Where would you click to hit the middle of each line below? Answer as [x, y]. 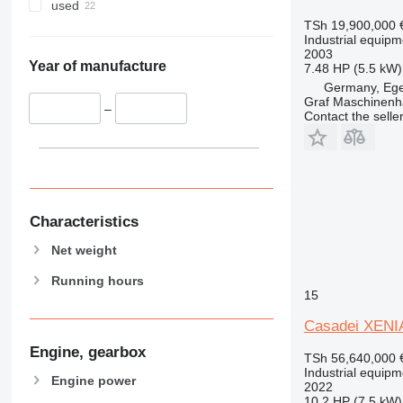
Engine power [93, 380]
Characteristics [84, 221]
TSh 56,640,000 [349, 358]
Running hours [97, 280]
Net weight [84, 250]
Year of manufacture [97, 67]
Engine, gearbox [87, 353]
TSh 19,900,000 [349, 25]
